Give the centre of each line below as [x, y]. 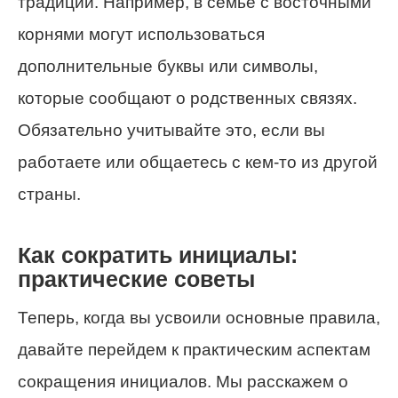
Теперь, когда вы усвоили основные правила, [199, 318]
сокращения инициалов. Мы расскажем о [183, 382]
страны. [49, 194]
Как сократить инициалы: [158, 255]
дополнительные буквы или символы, [168, 66]
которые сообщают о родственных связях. [187, 98]
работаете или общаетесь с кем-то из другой [198, 162]
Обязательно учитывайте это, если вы [171, 130]
